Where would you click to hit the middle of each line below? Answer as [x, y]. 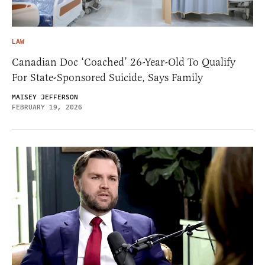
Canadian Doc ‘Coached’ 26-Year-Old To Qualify [124, 62]
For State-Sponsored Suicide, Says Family [107, 77]
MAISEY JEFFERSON [45, 97]
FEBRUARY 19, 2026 [47, 107]
